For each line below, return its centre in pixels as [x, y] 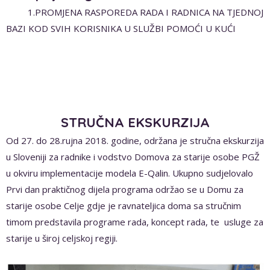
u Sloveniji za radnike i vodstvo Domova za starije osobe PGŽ [133, 157]
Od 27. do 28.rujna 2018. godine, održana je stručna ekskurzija [135, 141]
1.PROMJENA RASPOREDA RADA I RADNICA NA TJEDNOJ [135, 12]
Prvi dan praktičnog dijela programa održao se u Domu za [125, 190]
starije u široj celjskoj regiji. [62, 238]
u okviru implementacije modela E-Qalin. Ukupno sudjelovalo [130, 173]
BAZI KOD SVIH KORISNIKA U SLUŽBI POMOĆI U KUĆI [121, 29]
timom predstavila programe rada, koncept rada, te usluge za [135, 222]
